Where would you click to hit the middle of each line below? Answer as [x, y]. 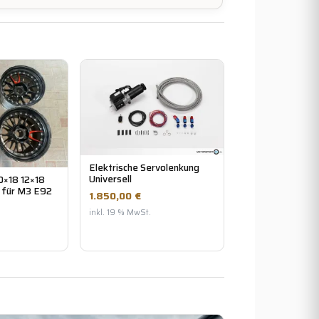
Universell [111, 179]
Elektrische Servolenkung [145, 168]
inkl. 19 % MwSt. [120, 213]
